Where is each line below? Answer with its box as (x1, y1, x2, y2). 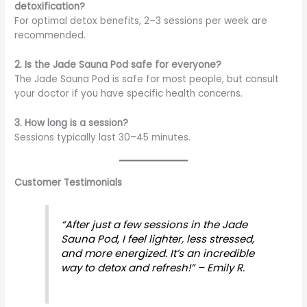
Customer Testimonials (14, 175, 123, 189)
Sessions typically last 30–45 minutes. (14, 130, 191, 144)
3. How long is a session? (14, 116, 129, 130)
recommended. (14, 28, 86, 42)
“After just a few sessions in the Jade (61, 217, 248, 232)
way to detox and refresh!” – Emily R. (61, 260, 245, 275)
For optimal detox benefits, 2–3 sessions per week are (14, 14, 268, 27)
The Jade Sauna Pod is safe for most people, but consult (14, 72, 280, 86)
